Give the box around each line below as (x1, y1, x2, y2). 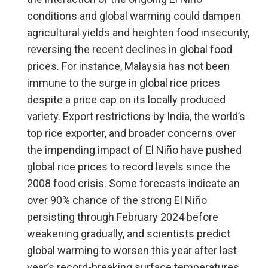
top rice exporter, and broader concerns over (27, 127, 236, 139)
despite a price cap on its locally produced (27, 93, 226, 106)
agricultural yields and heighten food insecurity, (27, 26, 249, 39)
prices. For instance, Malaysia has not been (27, 60, 230, 72)
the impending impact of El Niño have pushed (27, 144, 242, 156)
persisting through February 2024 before (27, 211, 218, 223)
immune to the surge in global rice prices (27, 77, 220, 89)
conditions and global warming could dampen (27, 10, 241, 22)
